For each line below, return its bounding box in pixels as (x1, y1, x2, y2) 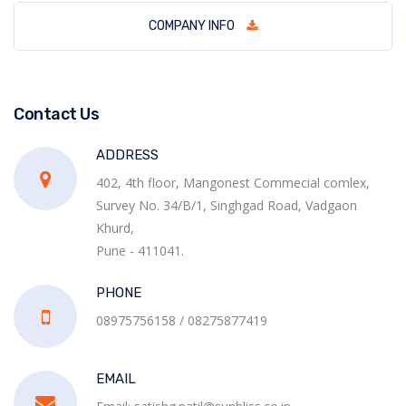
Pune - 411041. (96, 242, 184, 259)
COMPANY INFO (149, 18, 235, 34)
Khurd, (96, 219, 134, 237)
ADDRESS (96, 147, 159, 163)
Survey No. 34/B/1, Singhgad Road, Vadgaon (96, 197, 357, 214)
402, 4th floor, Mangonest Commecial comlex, (96, 174, 370, 191)
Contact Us (14, 104, 99, 124)
